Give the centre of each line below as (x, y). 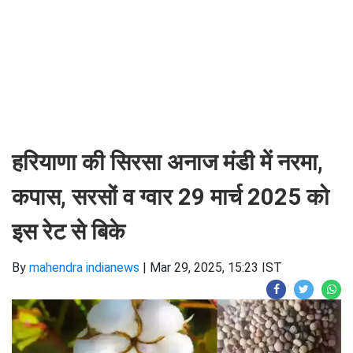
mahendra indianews (84, 268)
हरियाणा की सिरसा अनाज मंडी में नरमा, (167, 162)
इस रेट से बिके (69, 232)
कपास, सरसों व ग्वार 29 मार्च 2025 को (171, 197)
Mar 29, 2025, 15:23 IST (216, 268)
